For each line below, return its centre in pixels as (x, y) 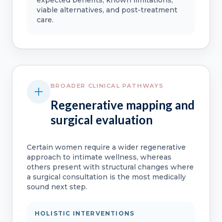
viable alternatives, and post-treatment (107, 10)
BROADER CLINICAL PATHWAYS (107, 86)
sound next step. (57, 187)
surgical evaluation (101, 120)
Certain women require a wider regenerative (106, 147)
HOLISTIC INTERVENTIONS (84, 214)
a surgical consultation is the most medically (106, 177)
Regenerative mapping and (122, 105)
